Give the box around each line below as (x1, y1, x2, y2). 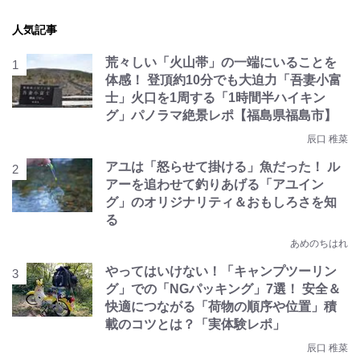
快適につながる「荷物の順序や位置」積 (105, 300, 337, 313)
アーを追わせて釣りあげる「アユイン (105, 178, 324, 191)
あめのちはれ (290, 238, 348, 249)
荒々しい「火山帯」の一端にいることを (105, 55, 337, 69)
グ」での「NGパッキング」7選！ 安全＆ (105, 282, 341, 296)
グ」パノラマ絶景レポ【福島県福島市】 (105, 108, 337, 122)
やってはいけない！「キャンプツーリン (105, 264, 337, 278)
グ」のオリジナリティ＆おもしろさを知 (105, 195, 337, 209)
